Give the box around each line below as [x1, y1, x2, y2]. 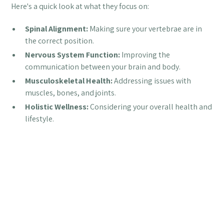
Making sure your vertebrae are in [88, 23, 202, 34]
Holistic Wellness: [25, 101, 89, 112]
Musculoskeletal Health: [25, 75, 113, 86]
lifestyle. [25, 113, 54, 124]
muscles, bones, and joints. [25, 87, 116, 98]
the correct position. [25, 35, 94, 46]
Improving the [120, 49, 170, 60]
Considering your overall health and [88, 101, 212, 112]
